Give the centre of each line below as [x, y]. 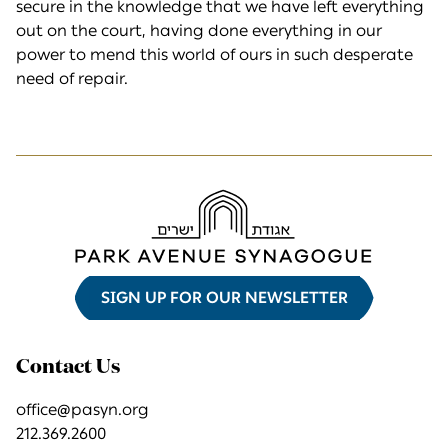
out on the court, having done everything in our [199, 31]
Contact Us [68, 367]
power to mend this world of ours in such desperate [214, 55]
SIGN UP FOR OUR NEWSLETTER [224, 298]
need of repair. [72, 79]
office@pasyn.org [82, 410]
